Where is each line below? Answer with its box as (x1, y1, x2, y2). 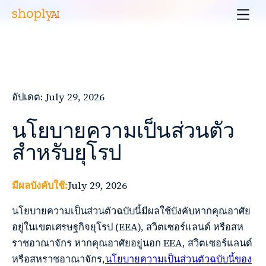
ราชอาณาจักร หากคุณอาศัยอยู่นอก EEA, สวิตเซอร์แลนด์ (12, 236, 252, 251)
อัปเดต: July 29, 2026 (12, 90, 104, 104)
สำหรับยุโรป (12, 138, 122, 167)
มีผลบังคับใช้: (12, 179, 68, 193)
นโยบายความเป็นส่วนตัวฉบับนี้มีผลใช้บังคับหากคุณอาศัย (12, 204, 251, 218)
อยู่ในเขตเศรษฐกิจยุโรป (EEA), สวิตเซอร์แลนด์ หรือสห (12, 220, 243, 235)
